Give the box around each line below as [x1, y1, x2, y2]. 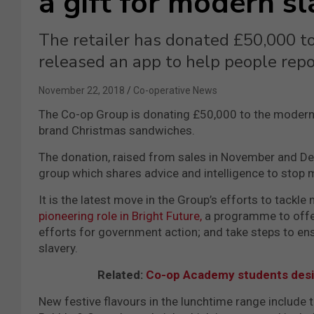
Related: [97, 267, 146, 282]
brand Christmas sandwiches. [39, 123, 195, 137]
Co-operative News [133, 84, 217, 96]
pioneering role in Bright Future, [39, 208, 202, 223]
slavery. [39, 240, 78, 255]
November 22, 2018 [39, 84, 125, 96]
